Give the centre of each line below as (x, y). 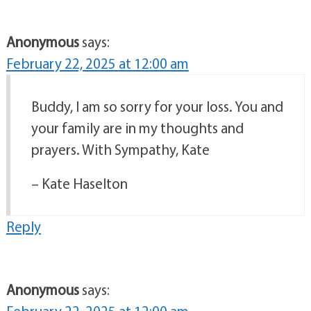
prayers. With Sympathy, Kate (120, 150)
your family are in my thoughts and (137, 128)
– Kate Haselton (79, 184)
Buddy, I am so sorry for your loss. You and (157, 107)
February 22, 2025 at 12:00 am (97, 64)
